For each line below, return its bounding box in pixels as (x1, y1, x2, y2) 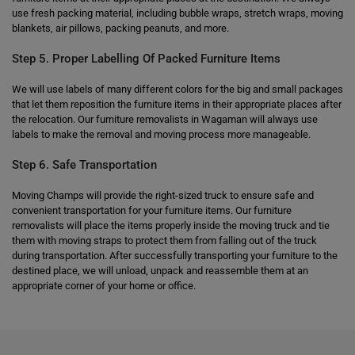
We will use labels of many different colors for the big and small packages (12, 83, 343, 95)
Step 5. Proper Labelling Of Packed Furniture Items (12, 52, 281, 66)
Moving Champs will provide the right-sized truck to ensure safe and (12, 189, 314, 201)
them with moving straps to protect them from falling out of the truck (12, 235, 317, 246)
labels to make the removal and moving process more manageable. (12, 128, 311, 140)
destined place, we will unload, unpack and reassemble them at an (12, 265, 308, 277)
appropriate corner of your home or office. (12, 280, 196, 292)
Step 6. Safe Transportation (12, 158, 157, 172)
